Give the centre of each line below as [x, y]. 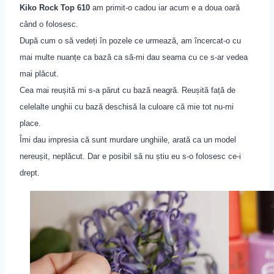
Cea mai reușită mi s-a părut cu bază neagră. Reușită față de [128, 91]
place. [30, 124]
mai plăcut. [40, 74]
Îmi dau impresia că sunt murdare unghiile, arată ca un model [128, 140]
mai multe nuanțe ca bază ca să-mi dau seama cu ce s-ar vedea [134, 57]
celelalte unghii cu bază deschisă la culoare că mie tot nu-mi [127, 107]
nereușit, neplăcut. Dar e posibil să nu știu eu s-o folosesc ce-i [130, 157]
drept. [30, 173]
